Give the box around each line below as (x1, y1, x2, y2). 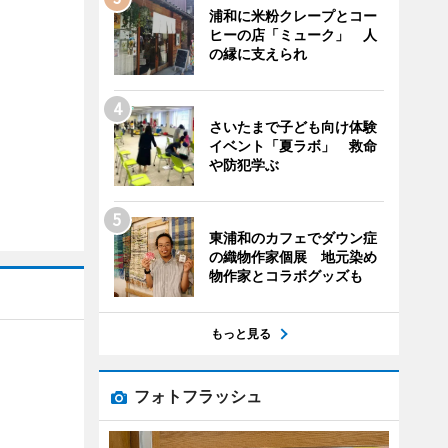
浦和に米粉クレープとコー (208, 7, 377, 24)
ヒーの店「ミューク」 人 (208, 26, 377, 43)
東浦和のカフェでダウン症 (208, 229, 377, 246)
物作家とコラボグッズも (208, 267, 363, 284)
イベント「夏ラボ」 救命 (208, 137, 377, 154)
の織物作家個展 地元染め (208, 248, 377, 265)
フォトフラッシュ (133, 386, 262, 406)
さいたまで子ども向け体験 (208, 118, 377, 135)
